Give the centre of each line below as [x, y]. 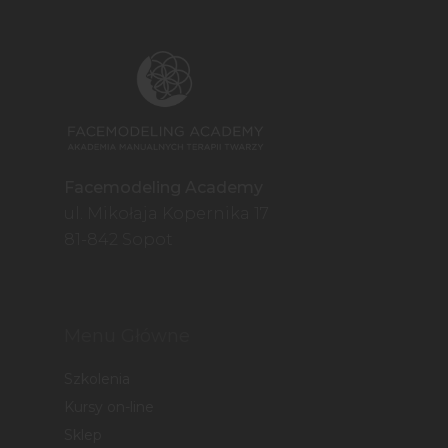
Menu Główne [127, 336]
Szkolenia [97, 379]
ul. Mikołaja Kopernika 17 [166, 214]
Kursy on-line [109, 407]
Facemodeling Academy [163, 188]
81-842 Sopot [118, 240]
